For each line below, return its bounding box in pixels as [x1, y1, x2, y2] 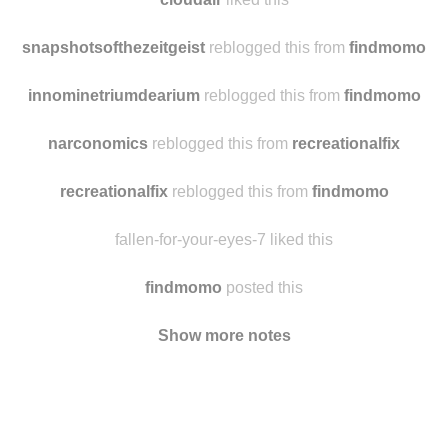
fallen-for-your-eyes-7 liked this [115, 310, 333, 328]
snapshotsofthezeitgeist [22, 118, 205, 136]
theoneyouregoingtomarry [90, 22, 291, 40]
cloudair [159, 70, 222, 88]
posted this [222, 358, 303, 376]
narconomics [48, 214, 148, 232]
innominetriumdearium [27, 166, 200, 184]
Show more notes [157, 406, 291, 424]
